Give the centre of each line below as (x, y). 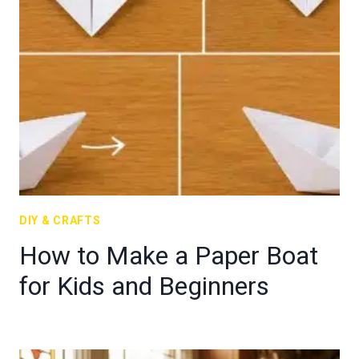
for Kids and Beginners (144, 286)
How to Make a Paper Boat (169, 256)
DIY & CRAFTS (60, 220)
